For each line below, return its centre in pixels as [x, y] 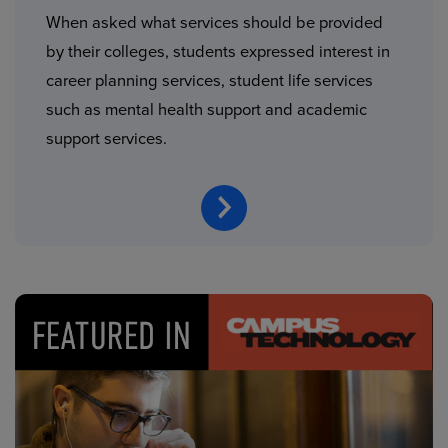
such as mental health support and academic [207, 110]
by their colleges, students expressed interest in [218, 52]
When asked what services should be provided [215, 23]
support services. [107, 139]
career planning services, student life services [210, 81]
